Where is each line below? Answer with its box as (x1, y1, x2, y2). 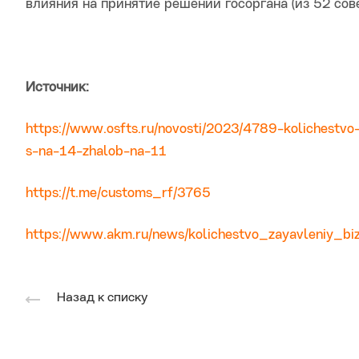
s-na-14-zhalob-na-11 (26, 145, 167, 159)
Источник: (26, 81, 89, 95)
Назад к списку (57, 291, 147, 305)
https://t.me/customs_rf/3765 (26, 187, 211, 201)
